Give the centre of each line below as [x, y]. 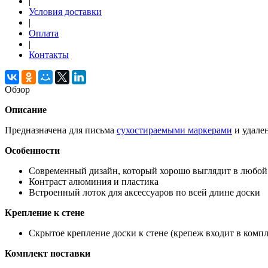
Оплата [44, 33]
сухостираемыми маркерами [174, 130]
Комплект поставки [48, 253]
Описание [26, 109]
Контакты [49, 54]
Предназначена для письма [61, 130]
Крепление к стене [45, 212]
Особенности [32, 150]
